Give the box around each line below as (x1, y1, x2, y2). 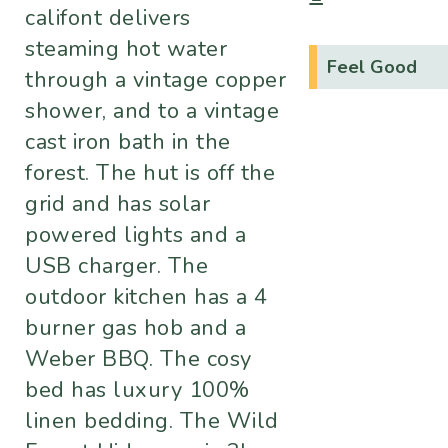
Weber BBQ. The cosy (25, 344, 252, 375)
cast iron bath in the (25, 127, 231, 158)
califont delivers (25, 3, 191, 34)
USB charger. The (25, 251, 208, 282)
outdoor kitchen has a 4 (25, 282, 268, 313)
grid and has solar (25, 189, 210, 220)
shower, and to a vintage (25, 96, 279, 127)
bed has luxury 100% (25, 375, 250, 406)
